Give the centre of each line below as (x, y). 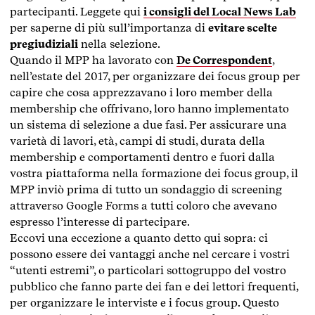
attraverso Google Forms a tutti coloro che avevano (143, 205)
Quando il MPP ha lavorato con (93, 60)
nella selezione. (119, 44)
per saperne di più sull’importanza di (109, 27)
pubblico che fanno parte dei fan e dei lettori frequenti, (154, 286)
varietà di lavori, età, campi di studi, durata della (137, 141)
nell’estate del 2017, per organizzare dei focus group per (155, 76)
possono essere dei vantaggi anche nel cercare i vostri (150, 254)
